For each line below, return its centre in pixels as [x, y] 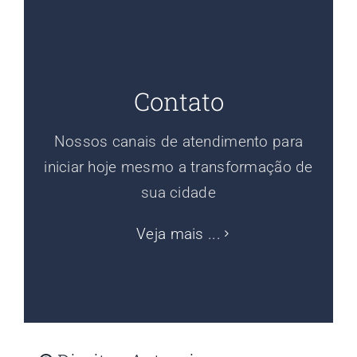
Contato [178, 100]
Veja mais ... [178, 233]
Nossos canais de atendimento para [178, 141]
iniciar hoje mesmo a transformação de [178, 167]
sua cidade [178, 192]
